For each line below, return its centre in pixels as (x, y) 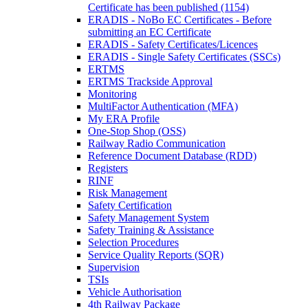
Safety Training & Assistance (151, 230)
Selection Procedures (133, 242)
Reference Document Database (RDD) (172, 156)
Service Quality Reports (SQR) (156, 255)
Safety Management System (148, 218)
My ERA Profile (124, 119)
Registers (108, 168)
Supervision (114, 267)
